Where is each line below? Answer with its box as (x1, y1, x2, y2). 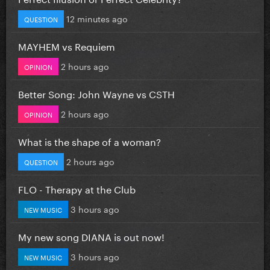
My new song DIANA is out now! (18, 228, 165, 243)
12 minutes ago (66, 11, 128, 25)
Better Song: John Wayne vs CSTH (18, 85, 175, 101)
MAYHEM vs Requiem (18, 37, 115, 53)
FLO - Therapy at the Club (18, 180, 136, 196)
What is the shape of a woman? (18, 133, 161, 148)
